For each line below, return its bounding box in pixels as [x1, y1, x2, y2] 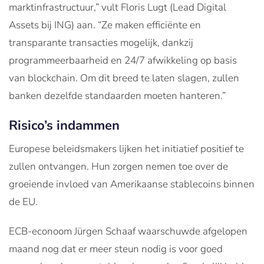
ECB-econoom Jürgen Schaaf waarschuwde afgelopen [9, 224, 247, 238]
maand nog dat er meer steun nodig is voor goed [9, 242, 223, 256]
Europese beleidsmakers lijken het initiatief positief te [9, 141, 244, 156]
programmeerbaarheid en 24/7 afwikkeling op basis [9, 53, 237, 67]
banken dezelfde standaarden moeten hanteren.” [9, 88, 226, 103]
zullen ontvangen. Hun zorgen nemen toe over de [9, 159, 228, 173]
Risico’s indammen [9, 116, 120, 134]
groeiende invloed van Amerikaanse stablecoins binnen [9, 177, 255, 191]
